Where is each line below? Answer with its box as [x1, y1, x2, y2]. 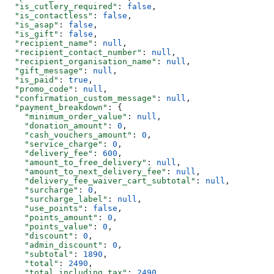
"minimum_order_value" [5, 112, 127, 122]
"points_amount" [5, 213, 98, 223]
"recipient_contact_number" [5, 48, 142, 57]
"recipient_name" [5, 39, 93, 48]
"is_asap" [5, 20, 59, 30]
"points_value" [5, 222, 93, 232]
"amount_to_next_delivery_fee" [5, 167, 166, 177]
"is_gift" [5, 29, 59, 39]
